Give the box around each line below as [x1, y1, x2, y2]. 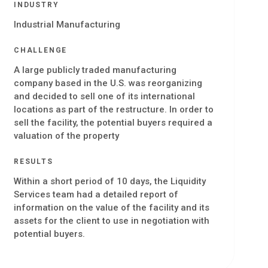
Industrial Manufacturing [14, 19, 120, 30]
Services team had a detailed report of [14, 188, 178, 200]
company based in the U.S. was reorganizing [14, 77, 202, 89]
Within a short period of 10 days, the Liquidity [14, 175, 206, 187]
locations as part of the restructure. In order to [14, 103, 214, 115]
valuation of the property [14, 130, 119, 141]
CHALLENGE [14, 45, 68, 54]
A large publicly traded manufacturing [14, 64, 176, 75]
